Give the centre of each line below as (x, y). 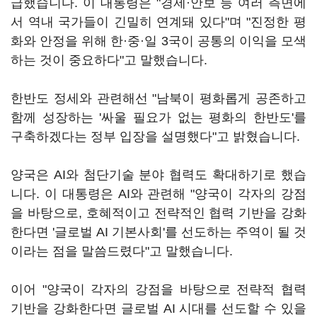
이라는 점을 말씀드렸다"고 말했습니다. (122, 251)
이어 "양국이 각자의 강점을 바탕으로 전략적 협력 (158, 289)
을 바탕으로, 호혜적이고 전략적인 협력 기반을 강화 (158, 213)
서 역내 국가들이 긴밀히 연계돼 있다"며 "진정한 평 (158, 22)
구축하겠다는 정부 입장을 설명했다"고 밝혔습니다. (155, 137)
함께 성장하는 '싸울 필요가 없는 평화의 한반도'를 (158, 117)
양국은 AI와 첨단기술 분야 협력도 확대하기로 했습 (158, 175)
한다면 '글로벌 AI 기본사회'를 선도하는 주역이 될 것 (158, 232)
